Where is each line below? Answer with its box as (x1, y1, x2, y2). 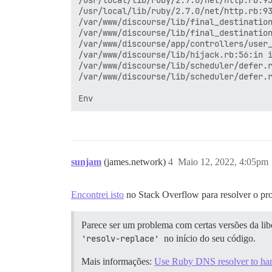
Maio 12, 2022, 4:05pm (178, 157, 268, 167)
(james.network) (104, 157, 168, 167)
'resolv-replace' (81, 233, 159, 244)
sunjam (71, 157, 101, 167)
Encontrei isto (71, 189, 124, 200)
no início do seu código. (161, 233, 256, 243)
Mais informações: (81, 256, 154, 267)
